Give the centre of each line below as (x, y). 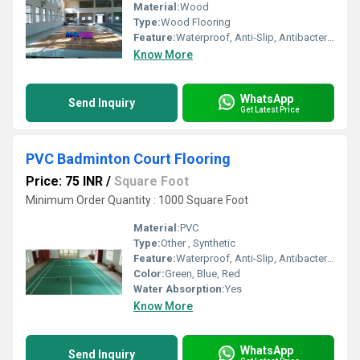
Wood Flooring (196, 22)
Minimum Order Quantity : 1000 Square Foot (137, 200)
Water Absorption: (179, 289)
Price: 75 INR (64, 181)
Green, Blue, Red (202, 274)
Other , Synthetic (198, 243)
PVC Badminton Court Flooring (128, 159)
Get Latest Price (270, 109)
